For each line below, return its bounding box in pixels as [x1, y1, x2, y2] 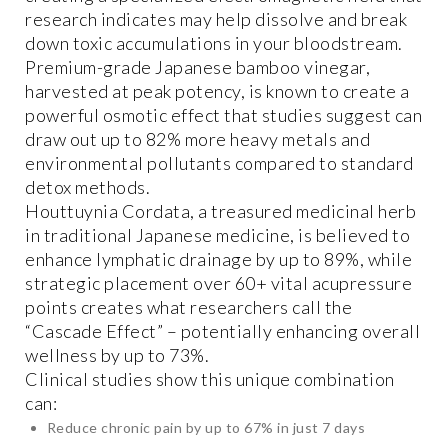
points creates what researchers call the [25, 296, 352, 319]
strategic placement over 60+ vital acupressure [25, 272, 412, 295]
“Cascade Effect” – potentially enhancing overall [25, 320, 420, 343]
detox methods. [25, 176, 150, 199]
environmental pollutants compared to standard [25, 152, 414, 175]
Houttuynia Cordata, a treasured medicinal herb [25, 200, 416, 223]
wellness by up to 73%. [25, 344, 209, 367]
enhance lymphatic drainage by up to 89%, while [25, 248, 412, 271]
